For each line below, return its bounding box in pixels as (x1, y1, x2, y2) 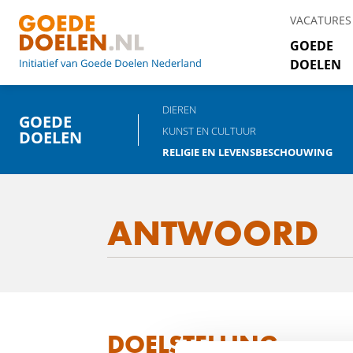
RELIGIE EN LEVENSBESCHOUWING (162, 145, 333, 159)
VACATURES (290, 13, 351, 28)
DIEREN (162, 102, 196, 117)
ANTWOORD (107, 210, 318, 256)
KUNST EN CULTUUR (162, 124, 256, 138)
